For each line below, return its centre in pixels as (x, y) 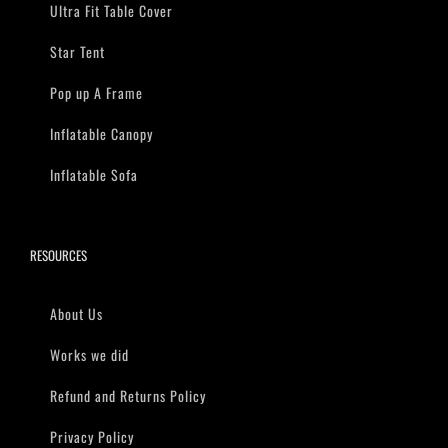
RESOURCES (58, 255)
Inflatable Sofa (94, 175)
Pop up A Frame (96, 93)
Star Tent (77, 52)
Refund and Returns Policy (128, 396)
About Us (76, 314)
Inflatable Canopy (101, 134)
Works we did (89, 355)
